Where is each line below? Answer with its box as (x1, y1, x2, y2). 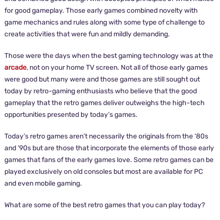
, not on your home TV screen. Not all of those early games (26, 63, 208, 72)
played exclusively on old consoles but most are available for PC (4, 167, 203, 176)
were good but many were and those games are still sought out (4, 75, 200, 83)
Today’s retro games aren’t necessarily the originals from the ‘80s (4, 132, 208, 140)
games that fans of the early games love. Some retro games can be (4, 156, 214, 164)
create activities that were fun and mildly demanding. (4, 30, 170, 38)
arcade (4, 63, 27, 72)
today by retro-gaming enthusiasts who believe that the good (4, 87, 197, 95)
